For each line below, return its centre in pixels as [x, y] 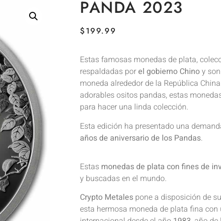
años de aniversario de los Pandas [140, 138]
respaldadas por [109, 72]
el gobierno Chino [170, 72]
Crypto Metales [107, 198]
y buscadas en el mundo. [123, 179]
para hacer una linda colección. [134, 107]
